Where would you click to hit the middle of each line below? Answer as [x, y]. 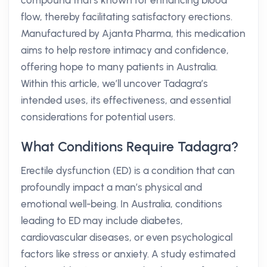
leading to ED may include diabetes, [102, 221]
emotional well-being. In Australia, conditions [122, 204]
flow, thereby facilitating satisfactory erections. [127, 17]
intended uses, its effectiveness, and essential [126, 100]
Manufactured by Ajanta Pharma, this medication [133, 33]
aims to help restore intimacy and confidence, [125, 50]
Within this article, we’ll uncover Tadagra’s [114, 83]
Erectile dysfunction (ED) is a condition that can [128, 170]
